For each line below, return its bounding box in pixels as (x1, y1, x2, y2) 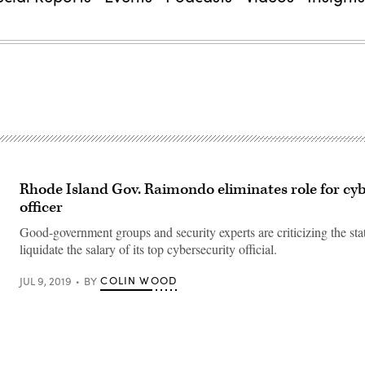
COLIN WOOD (100, 273, 178, 288)
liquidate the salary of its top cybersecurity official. (20, 240, 277, 257)
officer (20, 197, 63, 218)
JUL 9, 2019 (20, 273, 72, 288)
